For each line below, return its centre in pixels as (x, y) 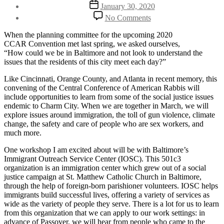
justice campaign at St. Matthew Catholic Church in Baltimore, (103, 176)
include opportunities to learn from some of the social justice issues (109, 96)
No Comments (128, 17)
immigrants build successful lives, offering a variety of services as (107, 194)
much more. (24, 132)
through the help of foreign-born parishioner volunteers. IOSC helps (111, 185)
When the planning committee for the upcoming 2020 (88, 34)
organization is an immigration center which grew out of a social (105, 167)
